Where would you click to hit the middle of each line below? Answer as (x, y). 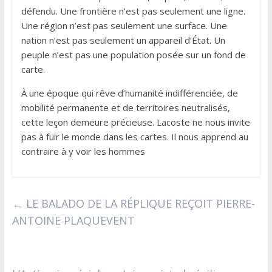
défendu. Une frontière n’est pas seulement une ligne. (133, 11)
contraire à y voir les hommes (83, 151)
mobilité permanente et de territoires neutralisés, (125, 107)
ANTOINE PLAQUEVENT (73, 220)
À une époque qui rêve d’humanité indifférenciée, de (129, 93)
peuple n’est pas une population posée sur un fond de (133, 54)
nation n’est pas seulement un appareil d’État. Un (123, 40)
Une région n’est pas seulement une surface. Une (124, 25)
